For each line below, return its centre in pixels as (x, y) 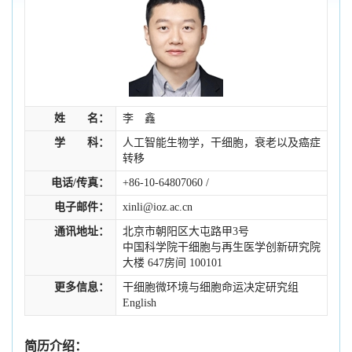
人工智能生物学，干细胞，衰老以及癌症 (222, 143)
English (139, 303)
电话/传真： (80, 183)
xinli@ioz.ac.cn (158, 207)
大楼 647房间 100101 (172, 263)
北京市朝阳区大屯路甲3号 (186, 231)
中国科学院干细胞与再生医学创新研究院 (222, 247)
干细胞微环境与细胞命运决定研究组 (211, 287)
